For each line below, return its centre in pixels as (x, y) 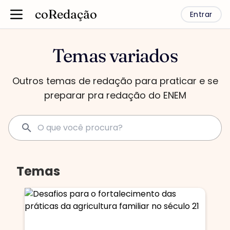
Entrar (201, 14)
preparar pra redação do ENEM (115, 95)
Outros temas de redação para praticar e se (115, 81)
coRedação (66, 14)
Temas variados (115, 55)
